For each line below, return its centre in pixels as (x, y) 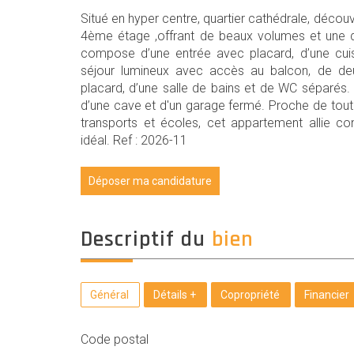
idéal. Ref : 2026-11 (134, 140)
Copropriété (250, 295)
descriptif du (153, 239)
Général (109, 295)
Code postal (119, 339)
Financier (327, 295)
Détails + (175, 295)
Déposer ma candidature (150, 181)
